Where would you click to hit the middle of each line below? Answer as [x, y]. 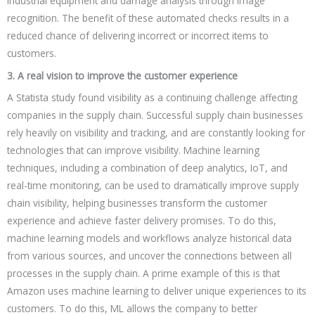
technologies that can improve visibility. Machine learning [133, 150]
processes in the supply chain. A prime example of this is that [143, 274]
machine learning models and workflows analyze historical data [149, 238]
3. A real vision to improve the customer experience [122, 75]
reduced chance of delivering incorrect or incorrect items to [138, 35]
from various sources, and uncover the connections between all [149, 256]
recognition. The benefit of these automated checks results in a [148, 18]
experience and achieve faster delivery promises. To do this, [142, 221]
